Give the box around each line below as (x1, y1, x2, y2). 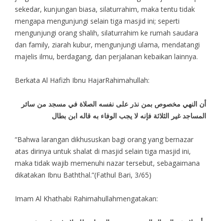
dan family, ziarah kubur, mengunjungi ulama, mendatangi (14, 39, 200, 49)
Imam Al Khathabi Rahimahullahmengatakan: (14, 193, 158, 203)
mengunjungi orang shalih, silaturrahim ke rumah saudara (14, 28, 198, 37)
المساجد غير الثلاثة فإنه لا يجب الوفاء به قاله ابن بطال (52, 110, 207, 120)
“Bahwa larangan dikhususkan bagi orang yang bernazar (14, 134, 195, 144)
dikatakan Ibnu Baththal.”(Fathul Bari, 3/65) (14, 170, 151, 180)
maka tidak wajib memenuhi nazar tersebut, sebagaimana (14, 158, 200, 168)
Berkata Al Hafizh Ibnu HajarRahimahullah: (14, 75, 149, 85)
